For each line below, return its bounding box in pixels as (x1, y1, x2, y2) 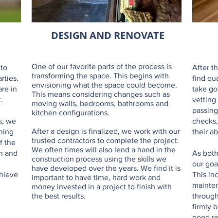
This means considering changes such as (32, 90, 170, 98)
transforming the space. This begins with (32, 72, 169, 80)
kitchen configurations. (32, 109, 109, 117)
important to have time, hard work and (32, 173, 161, 182)
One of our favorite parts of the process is (32, 62, 172, 71)
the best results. (32, 192, 86, 200)
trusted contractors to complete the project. (32, 136, 179, 145)
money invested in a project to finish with (32, 182, 172, 191)
